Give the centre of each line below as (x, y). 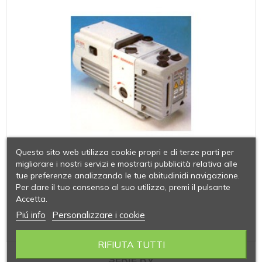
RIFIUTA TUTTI (131, 244)
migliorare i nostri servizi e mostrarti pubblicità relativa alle (126, 163)
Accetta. (31, 199)
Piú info (30, 215)
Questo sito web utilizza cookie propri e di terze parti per (125, 152)
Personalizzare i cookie (98, 215)
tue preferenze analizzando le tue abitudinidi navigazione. (127, 175)
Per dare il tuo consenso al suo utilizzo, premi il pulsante (123, 187)
